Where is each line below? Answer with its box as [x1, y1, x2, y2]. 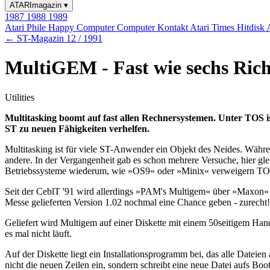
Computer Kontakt [117, 22, 190, 33]
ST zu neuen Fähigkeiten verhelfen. [5, 123, 149, 134]
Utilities [5, 92, 34, 102]
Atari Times [190, 22, 237, 33]
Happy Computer [48, 22, 117, 33]
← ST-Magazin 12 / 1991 [5, 33, 102, 43]
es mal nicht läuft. [5, 228, 72, 239]
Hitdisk [237, 22, 266, 33]
